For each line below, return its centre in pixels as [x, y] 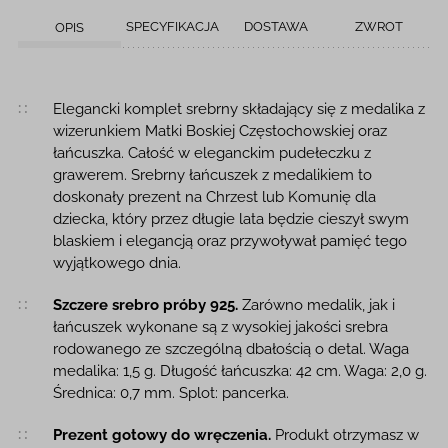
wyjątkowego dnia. [116, 262]
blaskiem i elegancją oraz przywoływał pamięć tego [229, 240]
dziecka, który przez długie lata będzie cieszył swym [230, 218]
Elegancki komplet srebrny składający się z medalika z [238, 108]
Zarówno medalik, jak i [316, 304]
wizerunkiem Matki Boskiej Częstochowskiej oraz [219, 130]
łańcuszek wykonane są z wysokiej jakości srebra [220, 326]
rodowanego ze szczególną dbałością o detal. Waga [230, 348]
